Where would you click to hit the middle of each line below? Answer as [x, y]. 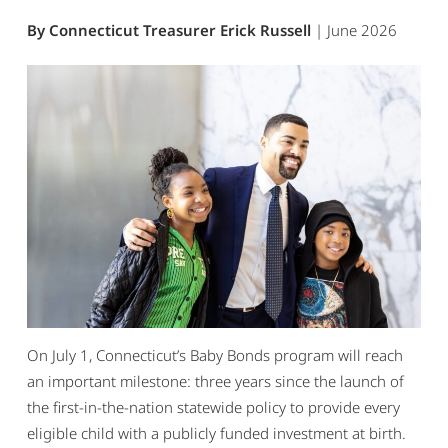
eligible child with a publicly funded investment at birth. [216, 433]
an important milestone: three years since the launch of [215, 381]
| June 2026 [355, 30]
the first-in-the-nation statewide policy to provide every [213, 407]
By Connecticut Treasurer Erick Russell [170, 30]
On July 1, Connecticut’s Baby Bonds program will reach [214, 355]
